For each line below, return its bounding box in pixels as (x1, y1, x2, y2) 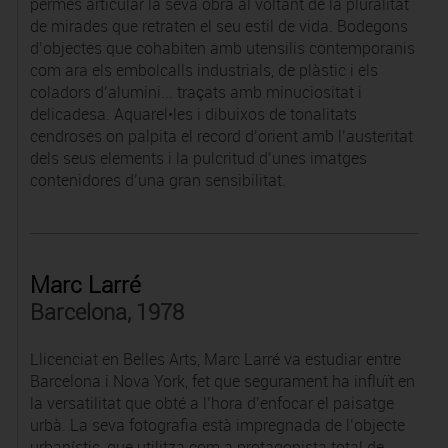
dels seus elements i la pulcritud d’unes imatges (29, 147, 367, 169)
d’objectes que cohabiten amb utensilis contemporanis (29, 37, 415, 59)
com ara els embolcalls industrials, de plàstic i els (29, 59, 378, 81)
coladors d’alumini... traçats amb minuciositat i (29, 81, 362, 103)
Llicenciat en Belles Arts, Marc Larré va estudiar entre (29, 348, 401, 370)
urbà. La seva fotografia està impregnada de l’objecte (29, 414, 405, 436)
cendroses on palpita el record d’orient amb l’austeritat (29, 125, 413, 147)
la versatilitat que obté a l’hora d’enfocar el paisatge (29, 392, 394, 414)
